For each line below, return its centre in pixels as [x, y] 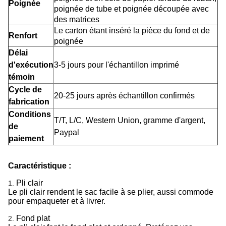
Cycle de [25, 90]
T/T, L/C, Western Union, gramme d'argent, [130, 120]
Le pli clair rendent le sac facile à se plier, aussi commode [111, 192]
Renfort [23, 36]
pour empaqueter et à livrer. [57, 201]
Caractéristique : [40, 166]
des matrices [77, 19]
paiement [26, 138]
